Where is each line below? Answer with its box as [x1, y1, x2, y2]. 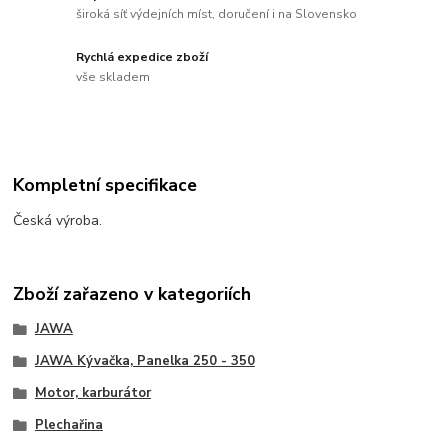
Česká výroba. [13, 210, 103, 230]
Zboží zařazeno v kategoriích [13, 282, 252, 307]
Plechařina [34, 415, 103, 434]
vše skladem [76, 69, 151, 85]
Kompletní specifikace [13, 172, 198, 197]
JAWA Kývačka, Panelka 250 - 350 [34, 352, 255, 370]
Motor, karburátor [34, 383, 151, 402]
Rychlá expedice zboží [76, 49, 209, 66]
